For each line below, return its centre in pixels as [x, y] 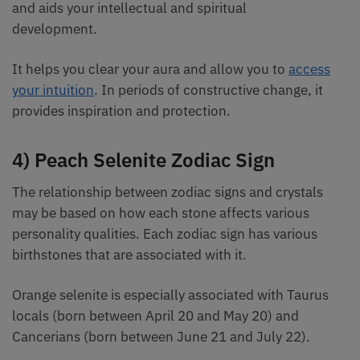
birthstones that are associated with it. [131, 254]
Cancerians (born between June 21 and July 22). [161, 337]
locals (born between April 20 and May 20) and [155, 316]
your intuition [53, 90]
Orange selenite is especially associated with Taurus [170, 295]
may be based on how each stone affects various [161, 213]
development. [56, 29]
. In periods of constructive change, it [209, 90]
